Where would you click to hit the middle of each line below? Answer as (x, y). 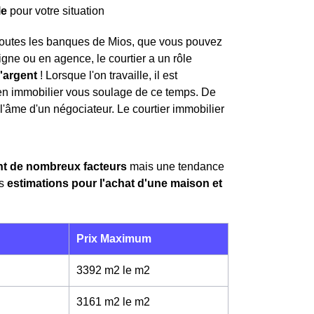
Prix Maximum (114, 239)
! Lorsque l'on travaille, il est (107, 75)
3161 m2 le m (110, 302)
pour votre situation (56, 11)
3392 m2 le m (110, 270)
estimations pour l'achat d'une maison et (115, 183)
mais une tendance (176, 166)
